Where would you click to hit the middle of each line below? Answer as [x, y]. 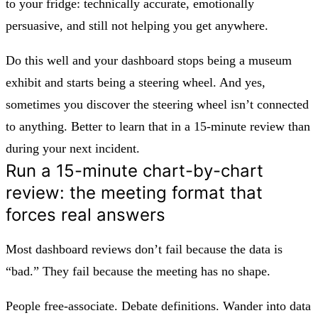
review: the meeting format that [134, 192]
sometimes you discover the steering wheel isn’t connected [157, 104]
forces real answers [86, 214]
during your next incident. [73, 148]
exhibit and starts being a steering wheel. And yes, [136, 82]
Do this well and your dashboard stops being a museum [149, 60]
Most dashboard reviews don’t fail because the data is [144, 249]
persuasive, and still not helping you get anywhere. [137, 25]
